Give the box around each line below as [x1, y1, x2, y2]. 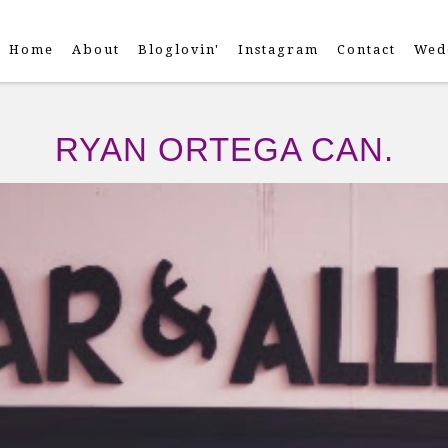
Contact [337, 42, 396, 57]
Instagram [238, 42, 319, 57]
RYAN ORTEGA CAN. [54, 131, 394, 169]
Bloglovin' [138, 42, 220, 57]
